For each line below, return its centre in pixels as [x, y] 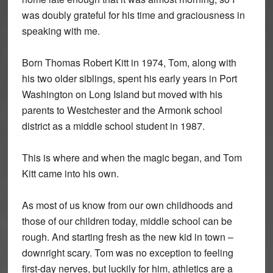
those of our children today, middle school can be [127, 221]
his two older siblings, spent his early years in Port [129, 79]
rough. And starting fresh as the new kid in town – [127, 237]
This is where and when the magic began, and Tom [132, 158]
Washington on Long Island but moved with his [122, 94]
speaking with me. [61, 31]
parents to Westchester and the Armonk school [122, 110]
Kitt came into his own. [70, 174]
